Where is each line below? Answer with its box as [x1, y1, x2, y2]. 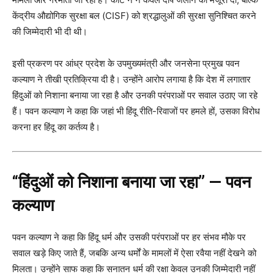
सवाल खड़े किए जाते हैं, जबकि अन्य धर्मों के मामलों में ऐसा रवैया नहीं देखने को [12, 247, 256, 259]
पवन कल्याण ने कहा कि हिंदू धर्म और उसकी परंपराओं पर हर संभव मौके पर [12, 231, 246, 243]
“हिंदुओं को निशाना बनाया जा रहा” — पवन [12, 172, 251, 193]
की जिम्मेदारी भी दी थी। [12, 26, 87, 38]
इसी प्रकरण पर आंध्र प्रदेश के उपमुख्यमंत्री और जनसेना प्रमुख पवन [12, 57, 240, 70]
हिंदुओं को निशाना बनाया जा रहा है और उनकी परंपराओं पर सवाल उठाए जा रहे [12, 89, 257, 102]
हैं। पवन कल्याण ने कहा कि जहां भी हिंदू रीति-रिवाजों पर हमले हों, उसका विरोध [12, 105, 260, 117]
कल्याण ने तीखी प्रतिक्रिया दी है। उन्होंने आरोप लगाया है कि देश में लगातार [12, 73, 251, 86]
